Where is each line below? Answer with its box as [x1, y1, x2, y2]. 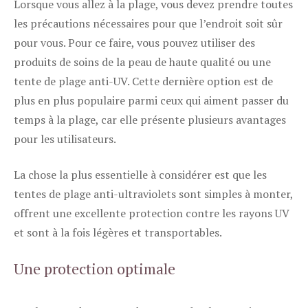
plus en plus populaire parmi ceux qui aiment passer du [14, 93, 289, 108]
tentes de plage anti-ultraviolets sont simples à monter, [14, 186, 293, 201]
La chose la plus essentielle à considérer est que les [14, 167, 267, 182]
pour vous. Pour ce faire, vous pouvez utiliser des [14, 35, 255, 50]
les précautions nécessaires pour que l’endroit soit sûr [14, 16, 283, 31]
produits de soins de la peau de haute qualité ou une [14, 54, 271, 69]
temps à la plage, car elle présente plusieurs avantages [14, 112, 286, 127]
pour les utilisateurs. [14, 131, 116, 146]
